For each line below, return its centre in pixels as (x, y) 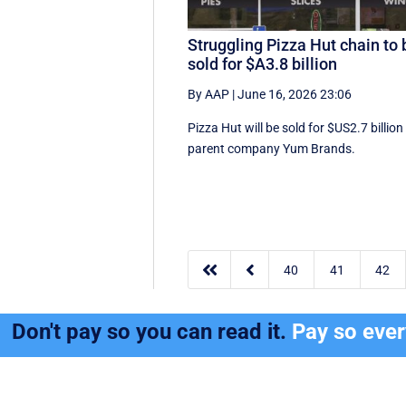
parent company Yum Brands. (272, 148)
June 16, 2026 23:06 (295, 94)
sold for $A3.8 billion (263, 63)
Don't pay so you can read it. (152, 332)
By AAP (209, 94)
